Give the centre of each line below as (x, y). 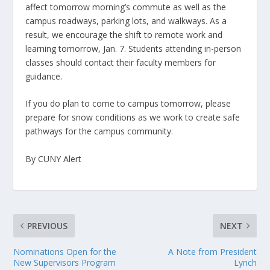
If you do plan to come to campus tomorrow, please (128, 104)
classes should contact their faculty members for (121, 62)
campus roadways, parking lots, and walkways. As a (126, 21)
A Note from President (212, 251)
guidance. (44, 76)
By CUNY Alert (54, 159)
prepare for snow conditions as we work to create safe (133, 118)
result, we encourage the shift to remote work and (124, 35)
